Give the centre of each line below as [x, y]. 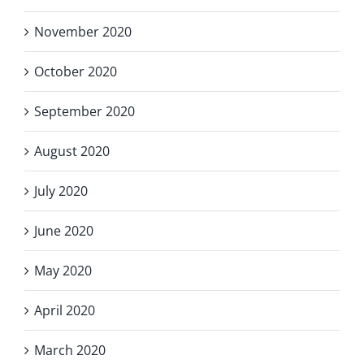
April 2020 [65, 310]
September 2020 [84, 111]
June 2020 [64, 230]
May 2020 [63, 270]
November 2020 [83, 31]
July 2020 [61, 191]
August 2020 [72, 151]
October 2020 [76, 71]
